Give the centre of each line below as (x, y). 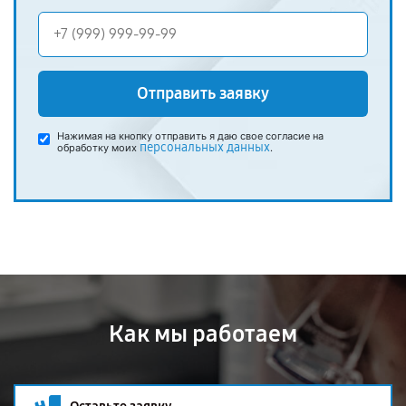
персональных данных (205, 147)
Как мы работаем (203, 334)
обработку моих (98, 148)
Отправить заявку (203, 93)
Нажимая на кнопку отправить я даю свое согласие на (190, 136)
